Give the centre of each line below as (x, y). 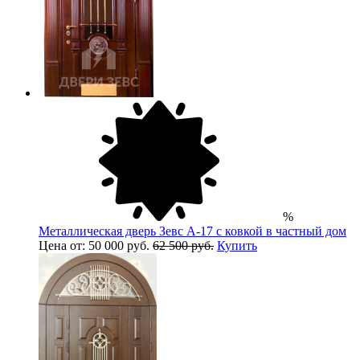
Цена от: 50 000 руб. (96, 245)
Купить (237, 245)
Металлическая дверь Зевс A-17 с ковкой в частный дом (192, 231)
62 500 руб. (183, 245)
